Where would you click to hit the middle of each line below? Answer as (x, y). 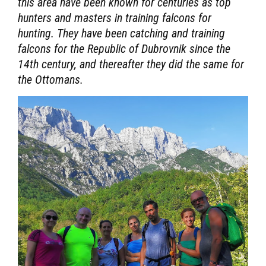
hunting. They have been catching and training (121, 33)
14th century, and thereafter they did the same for (131, 64)
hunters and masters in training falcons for (115, 18)
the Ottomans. (50, 79)
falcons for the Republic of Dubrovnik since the (124, 48)
